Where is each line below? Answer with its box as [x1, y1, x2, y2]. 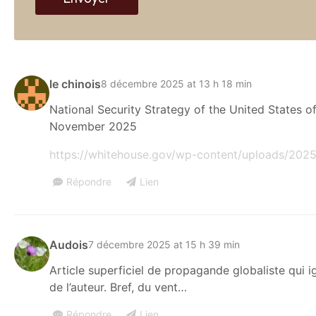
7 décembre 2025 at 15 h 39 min [88, 238, 240, 251]
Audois [49, 237, 88, 252]
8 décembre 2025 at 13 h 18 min [101, 78, 252, 90]
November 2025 [49, 119, 137, 133]
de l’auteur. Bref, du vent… [49, 279, 187, 294]
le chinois [49, 76, 101, 91]
